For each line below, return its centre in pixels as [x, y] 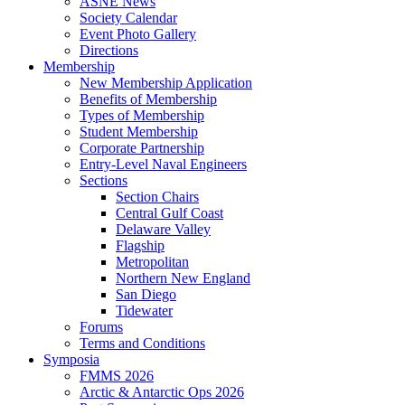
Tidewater [144, 311]
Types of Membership [142, 115]
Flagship [140, 245]
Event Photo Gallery [138, 34]
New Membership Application [166, 83]
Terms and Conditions [142, 343]
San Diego [146, 294]
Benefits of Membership [148, 99]
